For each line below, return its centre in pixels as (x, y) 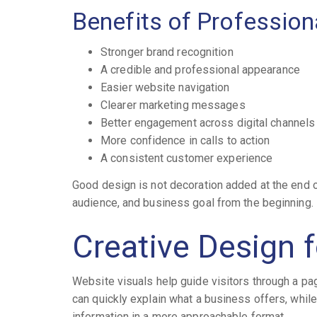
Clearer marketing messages (173, 105)
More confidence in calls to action (185, 141)
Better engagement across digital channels (208, 123)
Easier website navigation (165, 88)
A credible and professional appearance (200, 70)
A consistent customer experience (187, 158)
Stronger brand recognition (167, 52)
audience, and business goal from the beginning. (193, 202)
